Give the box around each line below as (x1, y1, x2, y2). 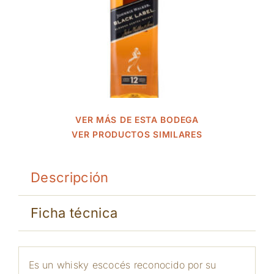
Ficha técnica (30, 205, 118, 221)
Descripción (30, 169, 109, 185)
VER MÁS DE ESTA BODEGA (75, 114, 199, 125)
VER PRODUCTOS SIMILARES (72, 129, 202, 139)
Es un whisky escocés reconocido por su (28, 258, 217, 271)
